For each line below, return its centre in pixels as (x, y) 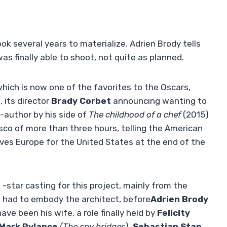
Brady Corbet (81, 101)
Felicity (174, 213)
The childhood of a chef (135, 115)
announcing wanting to (159, 101)
